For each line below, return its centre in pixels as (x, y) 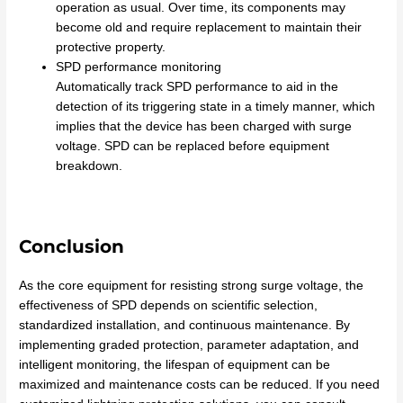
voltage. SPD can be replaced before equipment (193, 147)
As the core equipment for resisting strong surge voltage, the (192, 285)
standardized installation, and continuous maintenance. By (185, 325)
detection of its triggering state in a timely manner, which (216, 107)
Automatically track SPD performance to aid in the (197, 87)
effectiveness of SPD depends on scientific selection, (169, 305)
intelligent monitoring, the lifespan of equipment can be (175, 364)
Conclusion (72, 246)
